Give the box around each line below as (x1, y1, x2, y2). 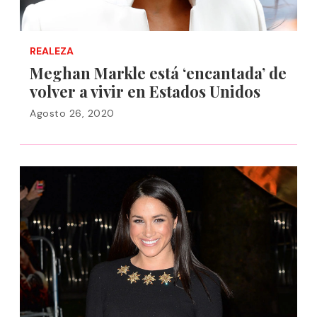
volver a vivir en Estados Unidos (30, 81, 260, 102)
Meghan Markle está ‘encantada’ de (30, 62, 287, 83)
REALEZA (30, 45, 74, 57)
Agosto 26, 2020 (30, 107, 115, 120)
